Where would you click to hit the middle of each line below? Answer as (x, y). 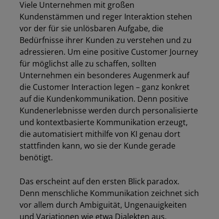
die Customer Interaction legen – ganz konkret (105, 87)
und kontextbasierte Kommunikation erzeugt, (104, 122)
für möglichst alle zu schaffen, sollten (88, 64)
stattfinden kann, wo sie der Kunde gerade (98, 146)
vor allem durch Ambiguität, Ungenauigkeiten (103, 205)
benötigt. (36, 158)
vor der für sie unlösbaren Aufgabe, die (91, 29)
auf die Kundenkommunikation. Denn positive (104, 99)
